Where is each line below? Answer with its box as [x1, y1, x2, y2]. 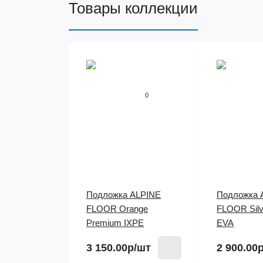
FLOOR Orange [86, 204, 148, 214]
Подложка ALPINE [86, 190, 161, 200]
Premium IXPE [86, 218, 144, 228]
